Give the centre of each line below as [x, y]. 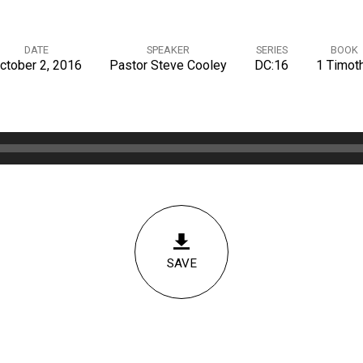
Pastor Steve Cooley [168, 65]
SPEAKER [168, 50]
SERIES [271, 50]
